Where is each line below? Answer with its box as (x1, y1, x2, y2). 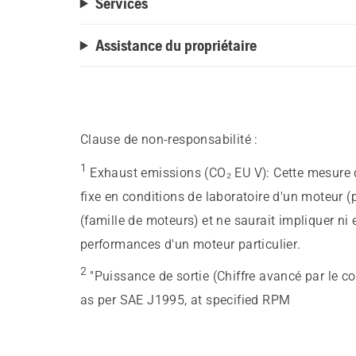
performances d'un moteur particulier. (79, 237, 301, 253)
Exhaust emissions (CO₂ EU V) (90, 165, 267, 181)
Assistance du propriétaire (95, 36, 257, 55)
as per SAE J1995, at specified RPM (79, 292, 291, 308)
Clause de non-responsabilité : (79, 132, 258, 148)
